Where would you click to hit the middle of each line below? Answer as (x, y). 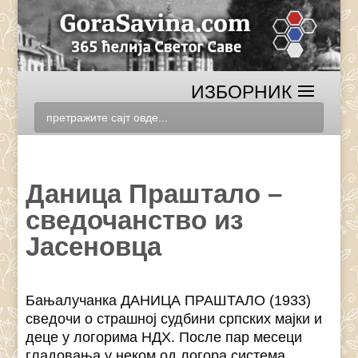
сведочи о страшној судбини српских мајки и (174, 319)
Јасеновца (94, 247)
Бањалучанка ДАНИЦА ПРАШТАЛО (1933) (169, 301)
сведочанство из (135, 221)
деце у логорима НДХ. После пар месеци (164, 338)
